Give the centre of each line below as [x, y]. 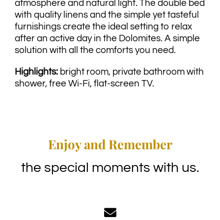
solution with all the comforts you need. [95, 50]
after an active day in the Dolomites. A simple [107, 38]
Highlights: [36, 71]
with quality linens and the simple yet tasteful [107, 14]
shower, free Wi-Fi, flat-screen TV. [84, 83]
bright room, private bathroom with [131, 71]
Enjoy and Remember [110, 144]
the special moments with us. [110, 168]
